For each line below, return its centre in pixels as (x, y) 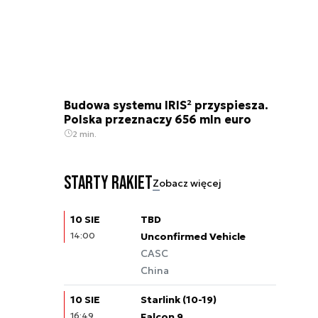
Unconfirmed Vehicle (193, 236)
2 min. (84, 133)
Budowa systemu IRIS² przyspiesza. (166, 105)
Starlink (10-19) (179, 299)
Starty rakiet (108, 183)
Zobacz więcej (187, 183)
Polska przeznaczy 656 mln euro (158, 119)
